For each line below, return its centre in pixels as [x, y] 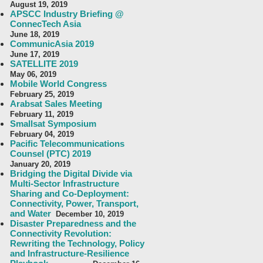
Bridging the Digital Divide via [71, 173]
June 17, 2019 [35, 54]
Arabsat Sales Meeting [56, 104]
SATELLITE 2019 [44, 64]
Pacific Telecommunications [67, 144]
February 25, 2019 [42, 94]
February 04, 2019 [42, 134]
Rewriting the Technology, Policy [77, 243]
